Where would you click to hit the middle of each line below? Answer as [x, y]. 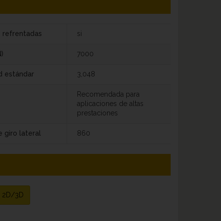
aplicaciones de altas [110, 103]
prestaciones [97, 113]
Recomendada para [108, 94]
